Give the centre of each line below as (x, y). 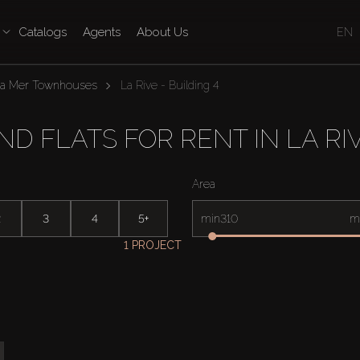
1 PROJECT (152, 245)
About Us (162, 32)
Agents (101, 32)
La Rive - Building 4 (170, 85)
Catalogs (42, 32)
